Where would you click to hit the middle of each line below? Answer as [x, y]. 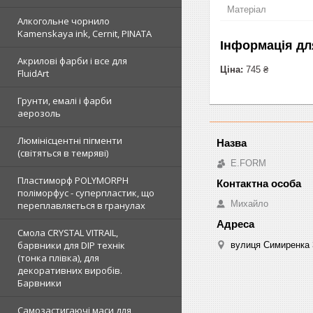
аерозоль [39, 113]
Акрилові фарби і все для [72, 61]
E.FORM [248, 163]
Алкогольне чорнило [64, 21]
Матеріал [247, 9]
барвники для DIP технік [71, 245]
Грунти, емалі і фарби [65, 101]
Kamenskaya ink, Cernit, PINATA [85, 34]
